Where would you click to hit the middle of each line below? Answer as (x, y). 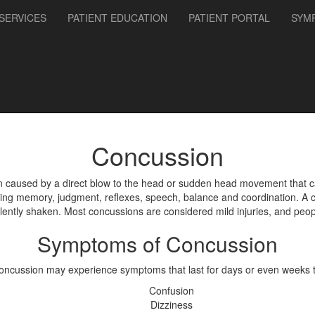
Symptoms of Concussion (157, 244)
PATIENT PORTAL (229, 18)
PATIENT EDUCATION (117, 18)
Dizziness (172, 304)
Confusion (172, 290)
